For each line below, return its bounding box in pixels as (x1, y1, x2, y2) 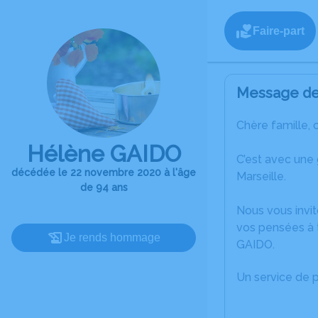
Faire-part (253, 24, 305, 37)
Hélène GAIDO (26, 140, 181, 167)
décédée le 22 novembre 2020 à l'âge (11, 166, 196, 178)
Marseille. (236, 170, 286, 183)
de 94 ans (79, 181, 128, 193)
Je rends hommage (64, 231, 160, 243)
